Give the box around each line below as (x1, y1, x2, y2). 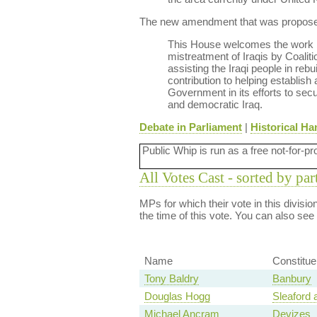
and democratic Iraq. (167, 98, 263, 110)
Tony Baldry (144, 272, 199, 285)
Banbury (272, 272, 311, 285)
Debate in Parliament (139, 121, 242, 133)
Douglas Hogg (144, 290, 210, 303)
